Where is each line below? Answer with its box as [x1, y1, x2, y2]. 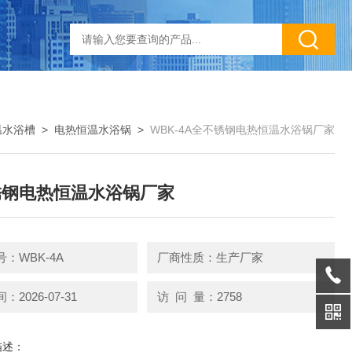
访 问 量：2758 [156, 289, 242, 303]
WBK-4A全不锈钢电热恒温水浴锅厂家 [150, 123, 335, 136]
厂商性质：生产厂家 [156, 251, 263, 264]
